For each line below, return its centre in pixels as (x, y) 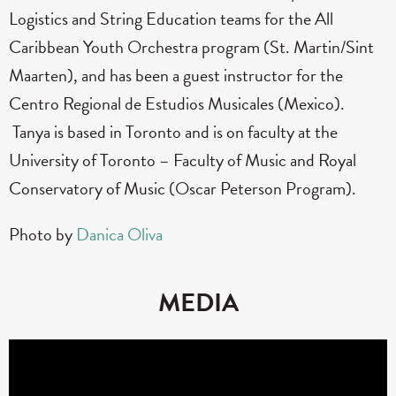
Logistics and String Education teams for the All (171, 19)
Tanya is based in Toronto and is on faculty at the (173, 132)
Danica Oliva (119, 235)
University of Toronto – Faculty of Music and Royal (183, 160)
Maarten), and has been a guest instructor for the (176, 76)
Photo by (42, 235)
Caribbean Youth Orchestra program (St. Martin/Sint (191, 47)
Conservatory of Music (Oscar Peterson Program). (183, 189)
